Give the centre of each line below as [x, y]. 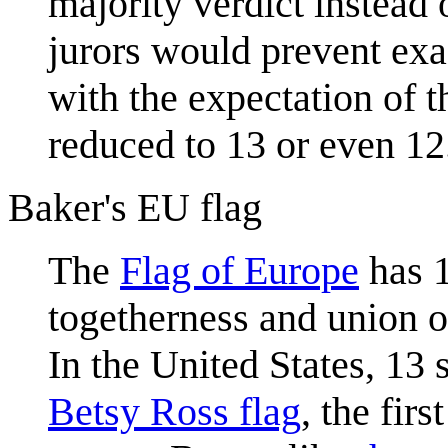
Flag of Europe [239, 270]
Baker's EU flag [135, 207]
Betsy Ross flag [174, 411]
